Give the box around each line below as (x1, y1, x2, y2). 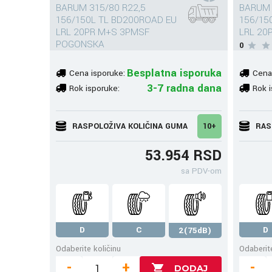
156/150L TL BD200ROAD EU (55, 13, 177, 27)
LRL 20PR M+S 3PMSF (55, 25, 149, 39)
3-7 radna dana (146, 80, 222, 96)
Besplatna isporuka (126, 65, 222, 81)
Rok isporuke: (69, 82, 120, 94)
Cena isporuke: (69, 67, 125, 79)
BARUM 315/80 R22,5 (55, 1, 146, 15)
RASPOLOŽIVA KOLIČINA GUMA (72, 120, 188, 132)
